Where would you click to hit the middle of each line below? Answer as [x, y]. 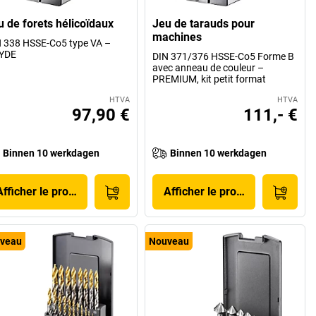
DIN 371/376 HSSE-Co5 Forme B [224, 56]
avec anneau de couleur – [208, 67]
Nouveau [169, 241]
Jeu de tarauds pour [204, 23]
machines [177, 37]
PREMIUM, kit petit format [209, 79]
